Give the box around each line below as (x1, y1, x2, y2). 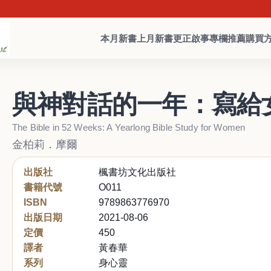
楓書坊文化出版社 (99, 166, 176, 177)
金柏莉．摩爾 (12, 138, 77, 151)
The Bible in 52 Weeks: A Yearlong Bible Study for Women (12, 122, 246, 132)
